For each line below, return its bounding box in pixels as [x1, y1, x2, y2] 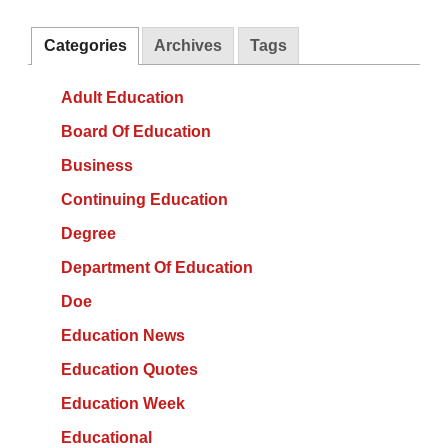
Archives [154, 36, 223, 54]
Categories [43, 36, 127, 54]
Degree [60, 224, 116, 242]
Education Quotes [60, 360, 198, 378]
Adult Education [60, 88, 184, 106]
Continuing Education [60, 190, 228, 208]
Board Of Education [60, 122, 211, 140]
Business [60, 156, 133, 174]
